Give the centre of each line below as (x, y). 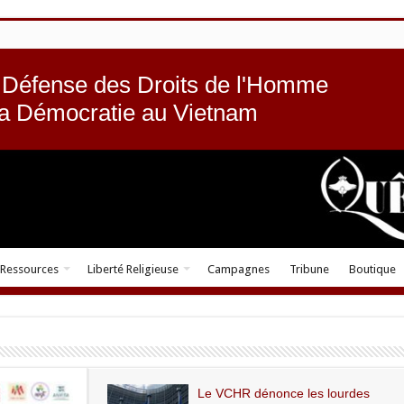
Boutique (372, 269)
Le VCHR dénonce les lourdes (283, 393)
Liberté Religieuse (133, 269)
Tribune (309, 269)
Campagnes (238, 269)
